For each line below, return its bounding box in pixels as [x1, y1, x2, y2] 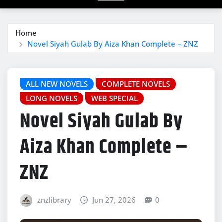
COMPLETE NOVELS [102, 78, 170, 89]
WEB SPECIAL [91, 93, 138, 103]
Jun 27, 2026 [92, 195, 136, 205]
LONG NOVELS [26, 93, 77, 103]
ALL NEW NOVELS [26, 78, 88, 89]
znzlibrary [37, 195, 71, 205]
